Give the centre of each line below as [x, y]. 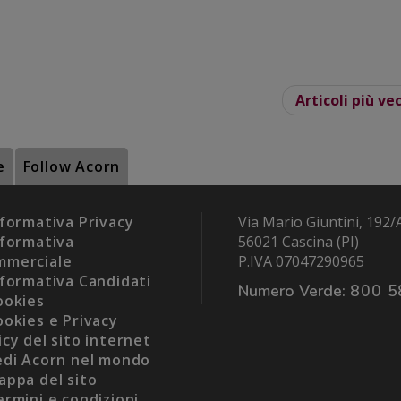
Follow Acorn [72, 166]
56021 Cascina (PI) [299, 241]
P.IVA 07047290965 [301, 261]
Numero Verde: [292, 290]
